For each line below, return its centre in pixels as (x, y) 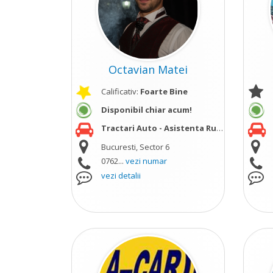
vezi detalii (121, 175)
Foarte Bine (164, 91)
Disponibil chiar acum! (146, 110)
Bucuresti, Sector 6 (135, 147)
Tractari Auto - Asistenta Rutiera (158, 128)
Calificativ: (120, 91)
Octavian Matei (148, 69)
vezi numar (146, 161)
